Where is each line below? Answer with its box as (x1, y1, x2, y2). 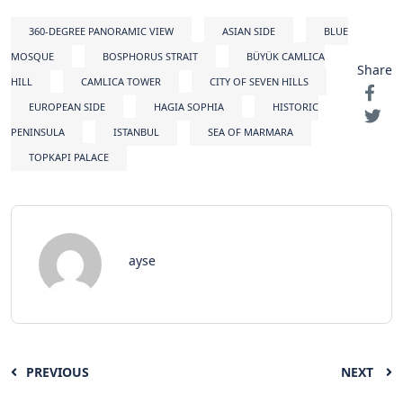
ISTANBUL (113, 124, 159, 139)
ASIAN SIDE (222, 23, 275, 38)
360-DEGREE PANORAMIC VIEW (29, 23, 174, 38)
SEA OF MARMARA (208, 124, 293, 139)
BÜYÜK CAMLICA (246, 49, 325, 63)
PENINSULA (11, 124, 65, 139)
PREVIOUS (26, 363, 89, 381)
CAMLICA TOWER (81, 74, 161, 88)
